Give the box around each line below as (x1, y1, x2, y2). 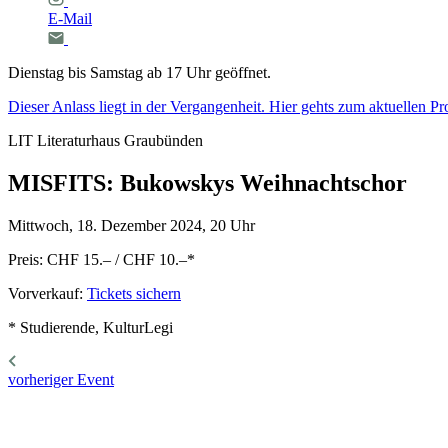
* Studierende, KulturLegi (8, 318, 173, 336)
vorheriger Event (8, 370, 114, 388)
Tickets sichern (87, 284, 181, 302)
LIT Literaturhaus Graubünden (8, 132, 203, 149)
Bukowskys (120, 169, 234, 196)
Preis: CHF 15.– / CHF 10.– (8, 250, 187, 268)
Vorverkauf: (8, 284, 87, 302)
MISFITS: (8, 169, 114, 196)
